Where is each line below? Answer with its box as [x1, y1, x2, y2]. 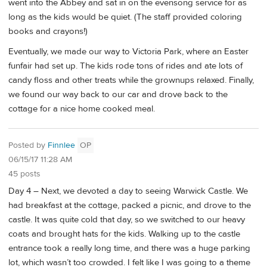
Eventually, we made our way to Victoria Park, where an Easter [8, 45, 249, 57]
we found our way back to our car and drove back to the [8, 88, 228, 100]
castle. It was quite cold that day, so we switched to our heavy [8, 213, 245, 225]
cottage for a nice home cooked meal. [8, 103, 155, 114]
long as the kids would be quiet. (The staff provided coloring [8, 11, 242, 23]
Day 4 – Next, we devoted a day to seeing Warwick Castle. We [8, 185, 248, 197]
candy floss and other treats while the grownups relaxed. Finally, [8, 74, 254, 86]
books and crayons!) [8, 26, 88, 38]
